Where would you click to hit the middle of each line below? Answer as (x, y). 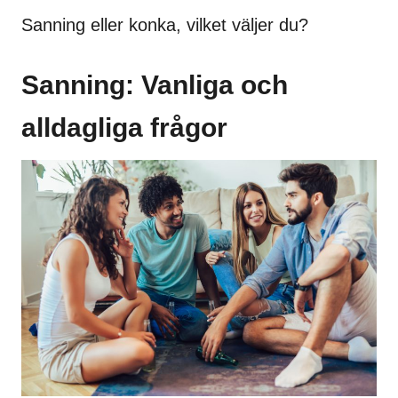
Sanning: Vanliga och (155, 84)
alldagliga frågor (124, 127)
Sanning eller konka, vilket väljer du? (165, 24)
